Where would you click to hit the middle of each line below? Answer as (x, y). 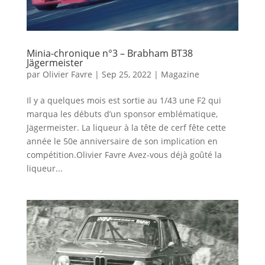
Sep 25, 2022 (126, 74)
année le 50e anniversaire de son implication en (122, 141)
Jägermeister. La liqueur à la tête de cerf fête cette (126, 127)
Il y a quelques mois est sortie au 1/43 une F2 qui (124, 100)
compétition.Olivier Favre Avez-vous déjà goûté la (124, 154)
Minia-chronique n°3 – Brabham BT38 (109, 53)
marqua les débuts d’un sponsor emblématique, (122, 114)
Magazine (180, 74)
